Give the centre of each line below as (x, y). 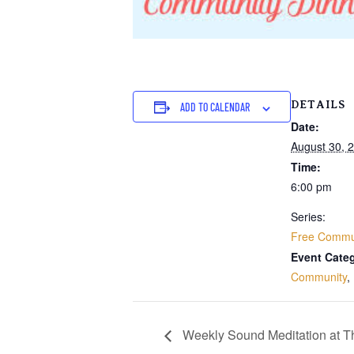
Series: (308, 217)
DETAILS (318, 105)
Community (319, 277)
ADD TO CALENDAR (215, 107)
